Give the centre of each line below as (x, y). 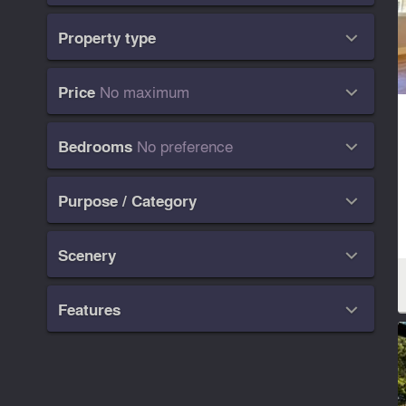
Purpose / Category (128, 201)
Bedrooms (96, 147)
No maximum (145, 92)
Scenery (87, 256)
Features (90, 310)
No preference (185, 146)
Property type (107, 38)
